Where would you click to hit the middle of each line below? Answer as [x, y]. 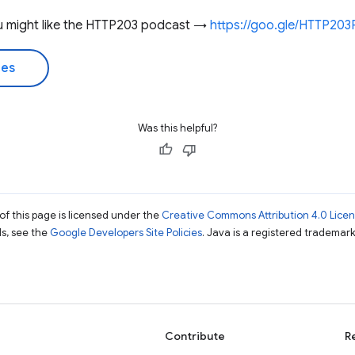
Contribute [195, 336]
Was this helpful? [177, 128]
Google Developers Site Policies [126, 233]
